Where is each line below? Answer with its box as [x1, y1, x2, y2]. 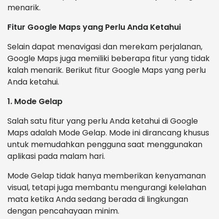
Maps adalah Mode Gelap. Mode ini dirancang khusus [7, 127, 209, 139]
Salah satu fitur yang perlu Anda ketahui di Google [7, 115, 198, 127]
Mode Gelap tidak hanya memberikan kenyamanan [7, 170, 206, 182]
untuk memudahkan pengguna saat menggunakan [7, 139, 202, 151]
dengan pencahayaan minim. [7, 205, 119, 217]
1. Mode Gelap [7, 96, 63, 108]
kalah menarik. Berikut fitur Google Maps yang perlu [7, 65, 206, 76]
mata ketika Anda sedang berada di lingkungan [7, 194, 188, 205]
